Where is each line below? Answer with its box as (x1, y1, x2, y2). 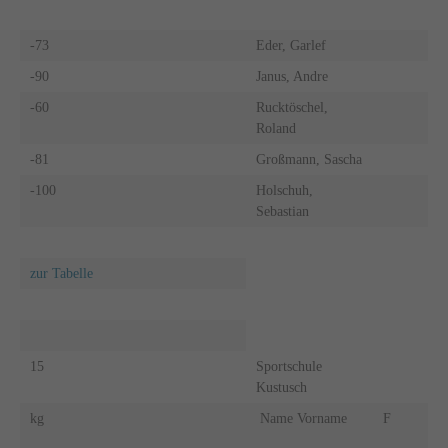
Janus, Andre (255, 68, 328, 84)
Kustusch (255, 379, 307, 395)
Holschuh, (255, 182, 313, 198)
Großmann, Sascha (255, 151, 362, 167)
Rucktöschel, (255, 99, 328, 115)
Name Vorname (255, 410, 363, 426)
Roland (255, 120, 296, 136)
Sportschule (255, 358, 322, 374)
